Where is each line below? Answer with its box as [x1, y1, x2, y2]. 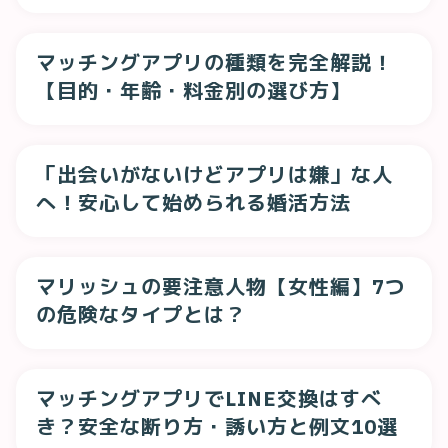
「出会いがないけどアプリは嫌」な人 [36, 161, 393, 188]
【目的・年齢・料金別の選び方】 [36, 77, 351, 104]
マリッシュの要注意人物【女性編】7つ [36, 273, 406, 300]
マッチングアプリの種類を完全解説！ [36, 49, 393, 76]
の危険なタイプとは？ [36, 301, 246, 328]
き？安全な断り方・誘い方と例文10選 [36, 413, 398, 440]
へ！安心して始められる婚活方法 [36, 189, 351, 216]
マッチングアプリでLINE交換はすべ [36, 385, 382, 412]
